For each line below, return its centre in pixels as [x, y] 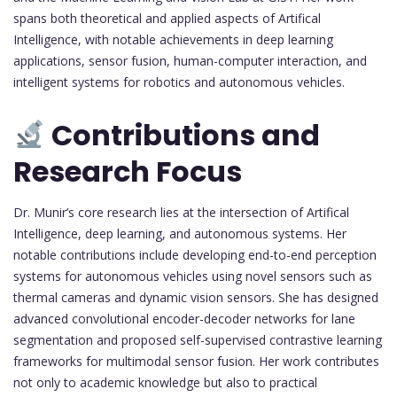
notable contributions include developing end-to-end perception [195, 254]
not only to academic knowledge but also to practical [165, 382]
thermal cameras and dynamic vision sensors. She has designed [196, 297]
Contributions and [183, 135]
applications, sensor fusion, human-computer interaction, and [190, 60]
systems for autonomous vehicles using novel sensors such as [193, 276]
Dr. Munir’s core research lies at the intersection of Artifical [181, 212]
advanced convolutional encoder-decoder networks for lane [184, 318]
